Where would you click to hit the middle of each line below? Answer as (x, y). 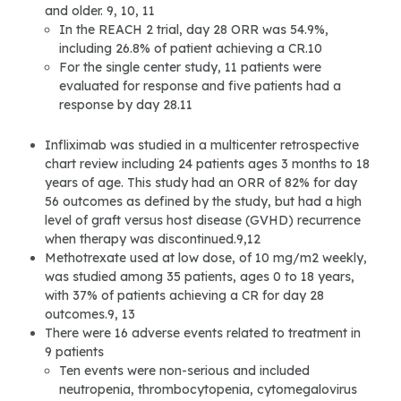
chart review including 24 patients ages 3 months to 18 (207, 164)
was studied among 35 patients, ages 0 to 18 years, (200, 277)
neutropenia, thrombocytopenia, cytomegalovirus (208, 390)
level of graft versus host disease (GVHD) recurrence (203, 221)
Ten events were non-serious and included (184, 371)
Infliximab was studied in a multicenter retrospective (202, 145)
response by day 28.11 (126, 105)
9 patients (74, 352)
